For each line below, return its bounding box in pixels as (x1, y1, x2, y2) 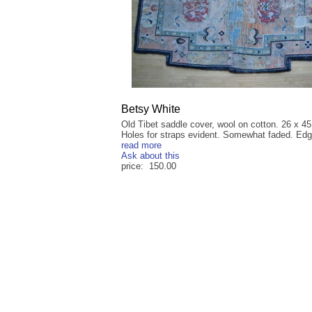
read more (121, 140, 162, 151)
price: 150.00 (121, 161, 176, 172)
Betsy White (121, 103, 180, 116)
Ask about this (121, 150, 180, 162)
